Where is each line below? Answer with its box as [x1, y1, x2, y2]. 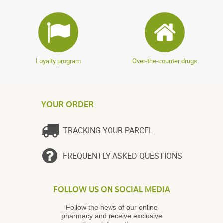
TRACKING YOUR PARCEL [62, 124, 153, 136]
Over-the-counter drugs [132, 56, 197, 65]
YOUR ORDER [41, 99, 94, 110]
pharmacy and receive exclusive [61, 212, 162, 219]
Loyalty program [36, 56, 81, 65]
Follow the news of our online [65, 204, 158, 211]
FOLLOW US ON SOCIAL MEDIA [53, 184, 170, 195]
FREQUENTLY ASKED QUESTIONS [62, 150, 182, 161]
